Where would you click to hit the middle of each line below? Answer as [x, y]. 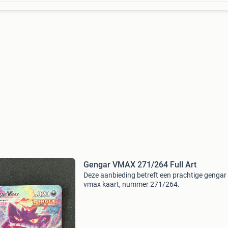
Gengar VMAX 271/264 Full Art [140, 165]
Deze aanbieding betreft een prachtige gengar [155, 175]
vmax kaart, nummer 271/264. [131, 184]
